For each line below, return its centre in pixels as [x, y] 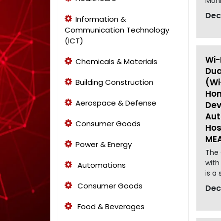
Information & [101, 19]
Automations [101, 165]
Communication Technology [117, 30]
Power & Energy [104, 144]
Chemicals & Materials [116, 61]
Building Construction [114, 82]
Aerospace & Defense [116, 103]
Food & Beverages [110, 206]
